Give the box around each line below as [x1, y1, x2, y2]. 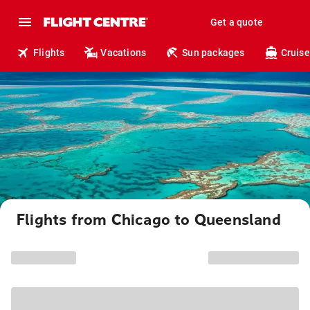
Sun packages [182, 47, 245, 58]
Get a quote [210, 17, 263, 28]
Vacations [100, 47, 147, 58]
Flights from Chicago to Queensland [17, 211, 281, 229]
